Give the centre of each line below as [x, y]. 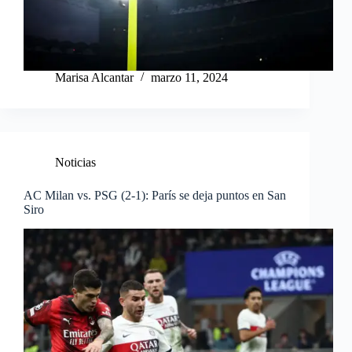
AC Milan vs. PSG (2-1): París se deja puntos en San [155, 196]
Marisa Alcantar [94, 78]
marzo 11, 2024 [189, 78]
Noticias [75, 163]
